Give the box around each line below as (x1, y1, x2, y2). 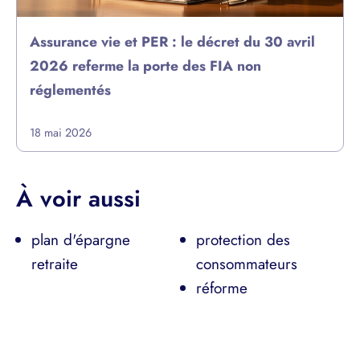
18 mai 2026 (30, 124, 92, 141)
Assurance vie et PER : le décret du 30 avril (30, 31, 315, 52)
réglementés (30, 79, 111, 100)
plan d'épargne (31, 228, 130, 251)
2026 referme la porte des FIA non (30, 55, 261, 76)
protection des (195, 228, 290, 251)
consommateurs (195, 252, 297, 275)
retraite (31, 252, 78, 275)
